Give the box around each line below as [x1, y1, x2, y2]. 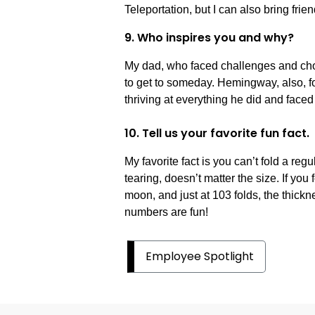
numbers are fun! [124, 206, 209, 219]
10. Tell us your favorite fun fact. [124, 125, 310, 142]
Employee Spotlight [146, 248, 255, 265]
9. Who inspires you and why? [124, 30, 295, 46]
